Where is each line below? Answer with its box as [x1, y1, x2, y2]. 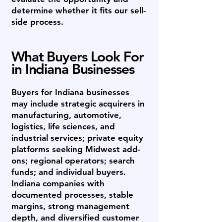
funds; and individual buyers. [11, 167, 126, 177]
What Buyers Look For [11, 48, 144, 65]
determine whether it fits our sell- [11, 5, 146, 15]
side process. [11, 17, 63, 27]
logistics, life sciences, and [11, 121, 115, 131]
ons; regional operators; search [11, 156, 135, 166]
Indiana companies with [11, 178, 105, 188]
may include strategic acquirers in [11, 99, 145, 109]
